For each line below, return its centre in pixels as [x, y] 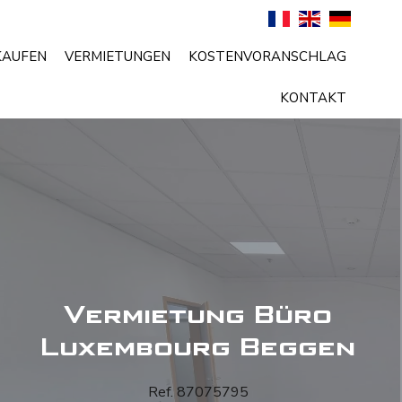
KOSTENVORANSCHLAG [267, 57]
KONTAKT [313, 98]
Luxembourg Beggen [198, 347]
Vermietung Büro [198, 315]
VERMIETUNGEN [118, 57]
